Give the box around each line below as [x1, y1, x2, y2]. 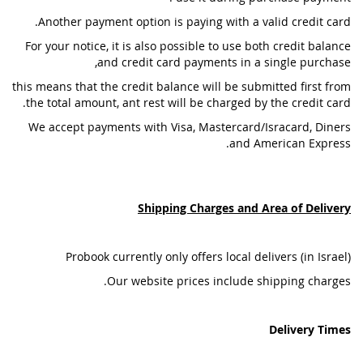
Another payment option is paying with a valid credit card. [38, 14, 351, 29]
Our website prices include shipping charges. [107, 273, 351, 288]
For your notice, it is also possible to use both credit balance [25, 38, 351, 53]
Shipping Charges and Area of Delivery [138, 200, 351, 216]
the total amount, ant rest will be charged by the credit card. [26, 95, 351, 110]
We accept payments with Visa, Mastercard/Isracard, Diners [28, 119, 351, 135]
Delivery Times [269, 322, 351, 337]
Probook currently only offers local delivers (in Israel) [66, 249, 351, 264]
